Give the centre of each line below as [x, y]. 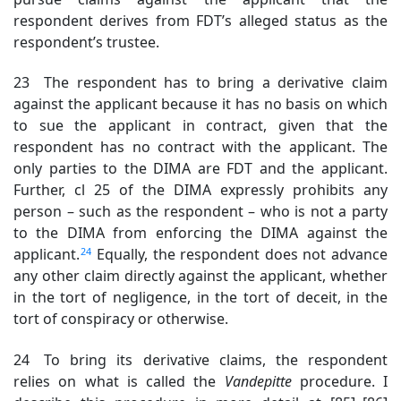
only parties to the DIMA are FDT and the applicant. [200, 169]
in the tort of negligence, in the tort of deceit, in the [200, 298]
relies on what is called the [119, 381]
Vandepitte [258, 381]
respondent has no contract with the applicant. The [200, 147]
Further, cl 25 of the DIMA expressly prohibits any [200, 190]
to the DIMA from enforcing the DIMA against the [200, 233]
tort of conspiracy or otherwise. [121, 319]
